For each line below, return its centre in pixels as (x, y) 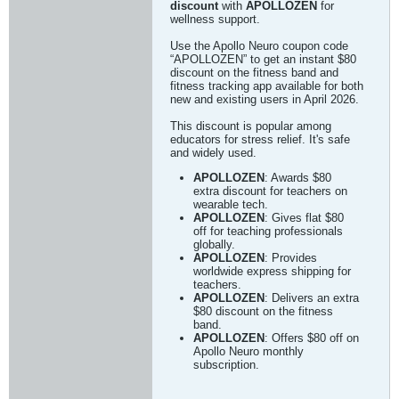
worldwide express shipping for (272, 271)
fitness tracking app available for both (267, 86)
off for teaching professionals (268, 231)
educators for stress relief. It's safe (260, 139)
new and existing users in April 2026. (265, 99)
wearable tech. (231, 204)
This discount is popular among (251, 126)
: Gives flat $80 (304, 218)
